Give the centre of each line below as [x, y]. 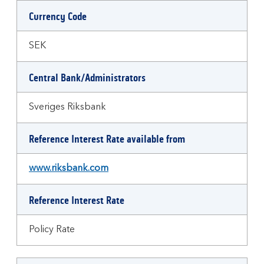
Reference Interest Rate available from [107, 139]
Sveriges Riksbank [67, 107]
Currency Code [58, 16]
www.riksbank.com [69, 169]
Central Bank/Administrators [87, 78]
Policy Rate [52, 230]
